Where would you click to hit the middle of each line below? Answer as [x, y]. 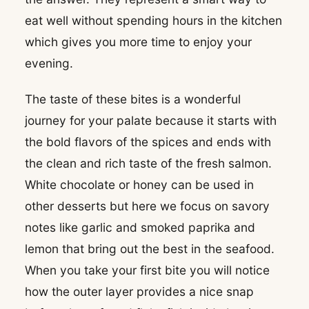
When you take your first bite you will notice [147, 270]
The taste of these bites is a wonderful [133, 99]
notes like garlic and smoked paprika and [140, 228]
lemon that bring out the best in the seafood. [150, 249]
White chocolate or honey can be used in [139, 185]
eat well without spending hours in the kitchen [153, 21]
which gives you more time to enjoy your [138, 42]
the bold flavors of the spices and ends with [148, 142]
